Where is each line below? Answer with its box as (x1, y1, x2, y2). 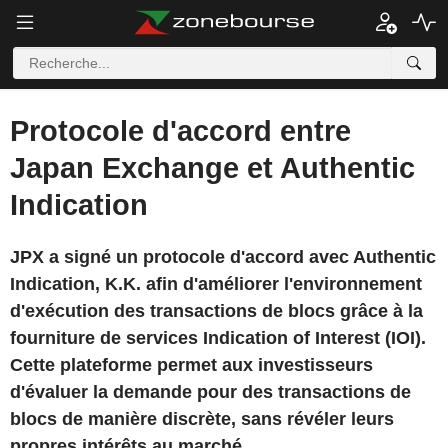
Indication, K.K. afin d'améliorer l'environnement (10, 274, 422, 294)
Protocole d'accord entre (10, 115, 351, 147)
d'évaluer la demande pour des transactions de (10, 382, 411, 402)
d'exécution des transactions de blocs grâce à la (10, 301, 423, 321)
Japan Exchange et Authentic (10, 152, 415, 184)
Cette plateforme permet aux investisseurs (10, 355, 373, 375)
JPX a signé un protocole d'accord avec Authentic (10, 247, 436, 267)
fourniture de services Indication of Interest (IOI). (10, 328, 426, 348)
